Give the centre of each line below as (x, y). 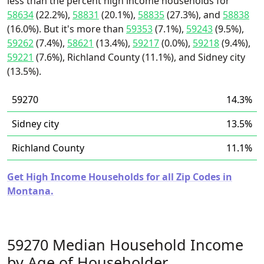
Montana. (30, 191)
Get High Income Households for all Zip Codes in (120, 177)
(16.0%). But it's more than (67, 29)
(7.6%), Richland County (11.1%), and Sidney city (139, 57)
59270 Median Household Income (125, 245)
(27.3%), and (194, 15)
